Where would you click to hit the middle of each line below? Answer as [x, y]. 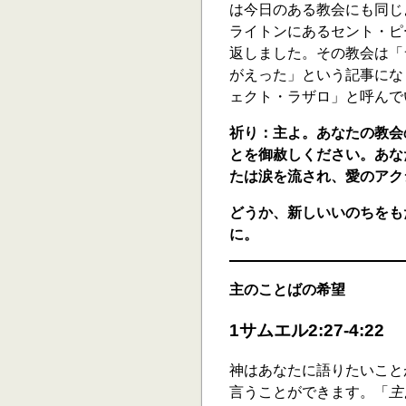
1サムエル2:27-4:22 [307, 331]
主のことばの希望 [287, 290]
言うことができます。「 [309, 392]
